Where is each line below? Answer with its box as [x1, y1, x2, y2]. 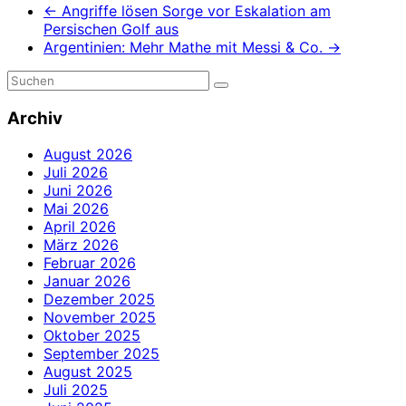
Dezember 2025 [43, 290, 155, 309]
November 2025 [43, 308, 156, 327]
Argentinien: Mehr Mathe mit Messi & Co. [43, 37, 327, 56]
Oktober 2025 [43, 326, 140, 345]
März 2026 [43, 236, 119, 255]
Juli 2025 [43, 381, 108, 400]
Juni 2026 [43, 181, 112, 200]
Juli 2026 [43, 163, 108, 182]
